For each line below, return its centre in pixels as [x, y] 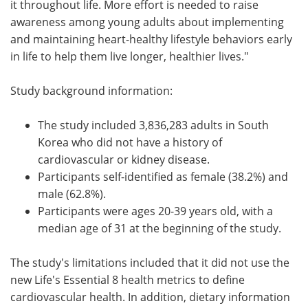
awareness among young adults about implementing [147, 21]
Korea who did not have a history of [130, 142]
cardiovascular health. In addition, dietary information [150, 296]
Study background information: [91, 90]
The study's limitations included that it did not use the [150, 262]
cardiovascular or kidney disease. [125, 159]
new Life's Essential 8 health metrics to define [128, 279]
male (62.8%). [72, 193]
